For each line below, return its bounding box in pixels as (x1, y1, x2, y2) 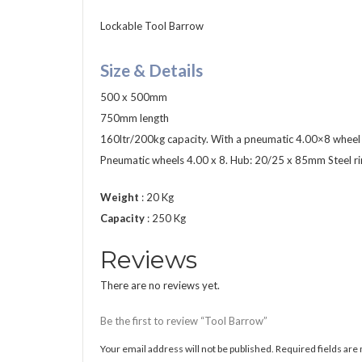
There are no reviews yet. (100, 279, 220, 293)
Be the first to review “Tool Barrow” (100, 314, 267, 328)
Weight (100, 191, 141, 204)
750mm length (100, 111, 169, 124)
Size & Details (100, 59, 203, 80)
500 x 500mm (100, 90, 167, 103)
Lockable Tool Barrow (100, 19, 204, 32)
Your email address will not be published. (100, 343, 274, 356)
